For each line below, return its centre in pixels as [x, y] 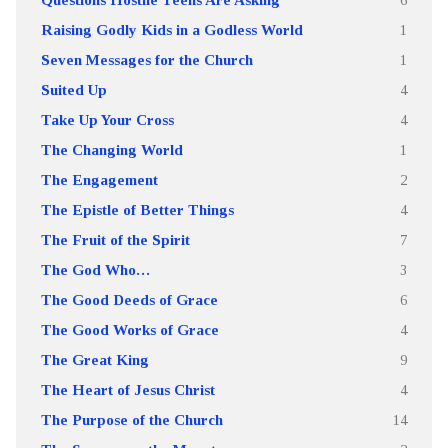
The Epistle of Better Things [137, 209]
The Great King [94, 359]
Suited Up [73, 89]
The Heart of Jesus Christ [127, 389]
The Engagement [99, 179]
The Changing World [111, 149]
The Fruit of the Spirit [115, 239]
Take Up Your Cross [107, 119]
